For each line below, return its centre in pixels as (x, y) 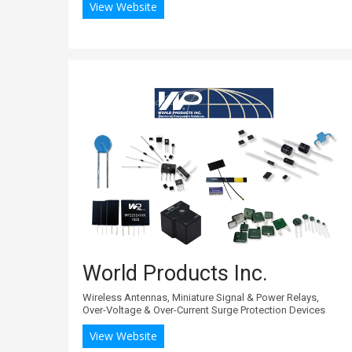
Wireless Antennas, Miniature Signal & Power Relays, (201, 297)
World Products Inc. (175, 273)
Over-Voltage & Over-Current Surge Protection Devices (204, 310)
